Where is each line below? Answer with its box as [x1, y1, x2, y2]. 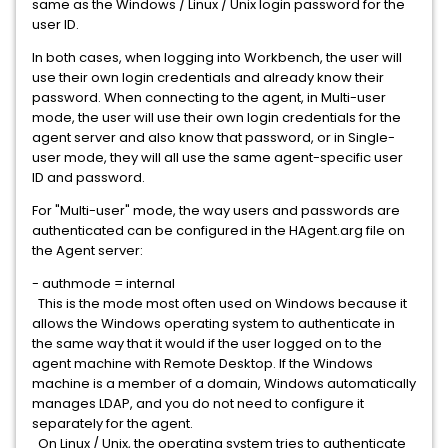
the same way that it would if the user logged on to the [32, 334, 382, 353]
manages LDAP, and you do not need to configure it [32, 394, 364, 413]
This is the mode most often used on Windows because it [32, 294, 407, 313]
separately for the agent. [32, 414, 193, 433]
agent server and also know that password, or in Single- [32, 128, 395, 147]
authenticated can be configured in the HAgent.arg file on [32, 221, 405, 240]
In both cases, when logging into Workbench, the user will [32, 48, 402, 67]
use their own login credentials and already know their [32, 68, 384, 87]
